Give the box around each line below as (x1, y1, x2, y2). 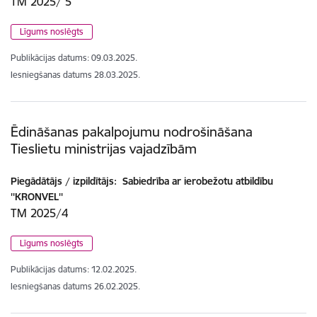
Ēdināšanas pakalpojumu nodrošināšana (11, 123, 253, 141)
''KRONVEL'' (11, 190, 63, 203)
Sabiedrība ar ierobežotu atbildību (120, 174, 273, 188)
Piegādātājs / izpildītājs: (11, 174, 117, 188)
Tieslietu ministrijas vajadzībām (11, 140, 197, 158)
